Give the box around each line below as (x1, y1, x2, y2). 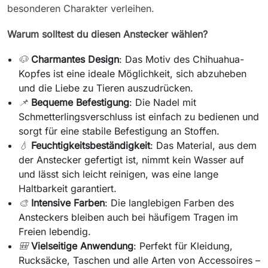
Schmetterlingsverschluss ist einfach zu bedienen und (19, 110, 260, 123)
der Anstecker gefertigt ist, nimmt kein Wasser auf (19, 153, 245, 166)
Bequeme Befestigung (31, 96, 130, 108)
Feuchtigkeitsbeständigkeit (31, 139, 151, 151)
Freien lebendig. (19, 225, 92, 237)
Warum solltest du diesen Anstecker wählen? (7, 28, 208, 40)
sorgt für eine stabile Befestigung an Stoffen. (19, 124, 220, 137)
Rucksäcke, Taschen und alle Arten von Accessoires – (19, 254, 261, 266)
